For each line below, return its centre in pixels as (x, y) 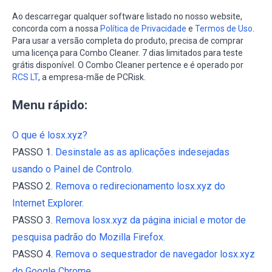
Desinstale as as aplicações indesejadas (142, 152)
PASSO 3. (34, 220)
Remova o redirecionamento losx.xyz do (140, 186)
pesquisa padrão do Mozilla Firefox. (89, 237)
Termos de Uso (224, 29)
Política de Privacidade (143, 29)
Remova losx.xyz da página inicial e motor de (151, 220)
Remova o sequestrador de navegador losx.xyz (155, 254)
